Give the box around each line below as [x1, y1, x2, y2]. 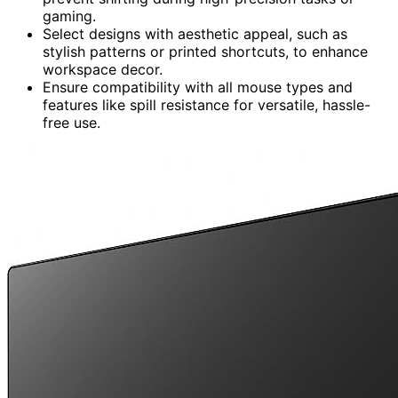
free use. [43, 113, 100, 131]
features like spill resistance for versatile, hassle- [43, 95, 370, 114]
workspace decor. [43, 60, 163, 78]
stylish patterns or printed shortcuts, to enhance [43, 42, 368, 60]
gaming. [43, 6, 96, 25]
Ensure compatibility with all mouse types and [43, 77, 353, 96]
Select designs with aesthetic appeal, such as [43, 24, 347, 43]
